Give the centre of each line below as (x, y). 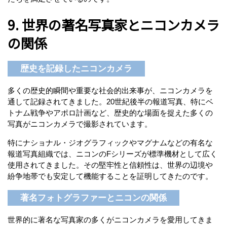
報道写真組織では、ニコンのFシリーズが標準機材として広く (112, 154)
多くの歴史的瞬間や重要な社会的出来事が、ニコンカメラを (110, 90)
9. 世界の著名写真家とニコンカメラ (113, 25)
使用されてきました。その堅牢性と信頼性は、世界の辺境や (110, 165)
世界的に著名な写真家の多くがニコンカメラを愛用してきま (110, 220)
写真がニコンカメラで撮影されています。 (80, 124)
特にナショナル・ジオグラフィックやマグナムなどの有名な (110, 142)
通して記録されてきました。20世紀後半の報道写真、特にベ (110, 101)
